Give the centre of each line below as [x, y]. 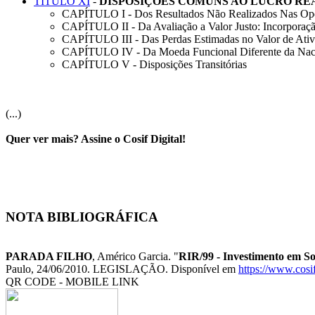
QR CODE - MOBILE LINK [72, 282]
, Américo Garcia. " [135, 257]
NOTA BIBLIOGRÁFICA [82, 217]
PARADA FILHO [49, 257]
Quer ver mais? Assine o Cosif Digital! [96, 139]
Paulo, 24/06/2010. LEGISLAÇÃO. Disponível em [122, 269]
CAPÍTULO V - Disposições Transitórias [154, 64]
